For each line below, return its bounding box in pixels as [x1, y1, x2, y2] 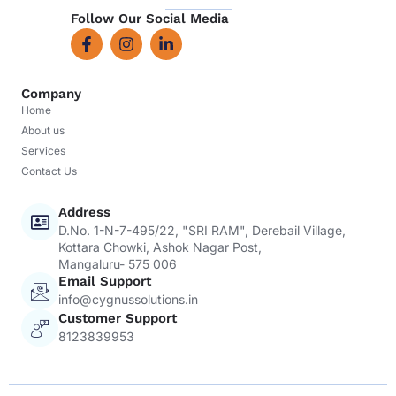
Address [58, 204, 110, 221]
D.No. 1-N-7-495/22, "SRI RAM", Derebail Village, [58, 223, 346, 239]
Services [21, 144, 65, 158]
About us [21, 124, 65, 138]
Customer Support [58, 310, 177, 327]
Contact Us [21, 164, 77, 179]
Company [21, 86, 81, 103]
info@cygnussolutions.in [58, 292, 198, 308]
